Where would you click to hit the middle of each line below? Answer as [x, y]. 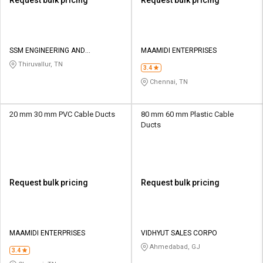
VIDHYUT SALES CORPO [179, 233]
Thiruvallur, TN [40, 64]
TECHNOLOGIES [35, 61]
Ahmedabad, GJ [174, 247]
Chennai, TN [168, 82]
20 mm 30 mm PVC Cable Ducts [62, 114]
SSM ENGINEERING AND [47, 50]
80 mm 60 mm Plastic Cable [187, 114]
